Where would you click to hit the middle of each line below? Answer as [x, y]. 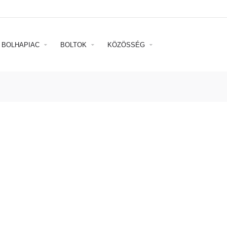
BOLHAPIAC [22, 45]
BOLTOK [74, 45]
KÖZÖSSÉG [127, 45]
